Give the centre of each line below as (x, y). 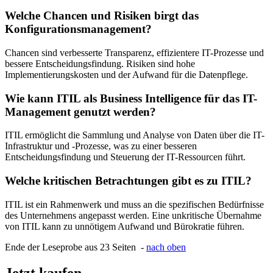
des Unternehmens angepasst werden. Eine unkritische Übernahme (133, 215)
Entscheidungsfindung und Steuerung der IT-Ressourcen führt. (125, 157)
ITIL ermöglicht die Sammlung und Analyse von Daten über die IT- (135, 135)
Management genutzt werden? (80, 112)
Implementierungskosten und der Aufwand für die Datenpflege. (126, 74)
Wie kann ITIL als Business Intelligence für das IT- (131, 98)
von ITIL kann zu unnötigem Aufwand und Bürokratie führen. (125, 226)
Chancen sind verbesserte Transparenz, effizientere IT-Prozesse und (134, 52)
